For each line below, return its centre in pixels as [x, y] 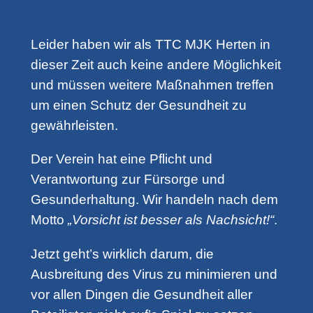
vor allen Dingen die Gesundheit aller [141, 294]
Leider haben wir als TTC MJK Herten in [150, 45]
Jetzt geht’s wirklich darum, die [122, 254]
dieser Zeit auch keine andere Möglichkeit [155, 65]
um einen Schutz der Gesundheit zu [138, 105]
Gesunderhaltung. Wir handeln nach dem [154, 200]
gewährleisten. [74, 126]
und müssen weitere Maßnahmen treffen [152, 85]
